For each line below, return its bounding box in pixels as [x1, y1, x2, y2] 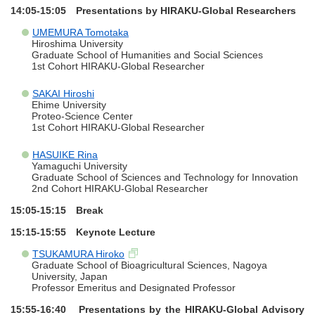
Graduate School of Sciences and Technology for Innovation [32, 172, 301, 184]
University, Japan [32, 271, 108, 283]
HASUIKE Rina [32, 149, 98, 161]
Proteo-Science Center [32, 110, 136, 122]
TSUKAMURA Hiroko [32, 248, 124, 260]
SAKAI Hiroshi [32, 88, 94, 100]
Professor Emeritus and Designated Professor [32, 282, 236, 294]
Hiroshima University [32, 38, 126, 50]
